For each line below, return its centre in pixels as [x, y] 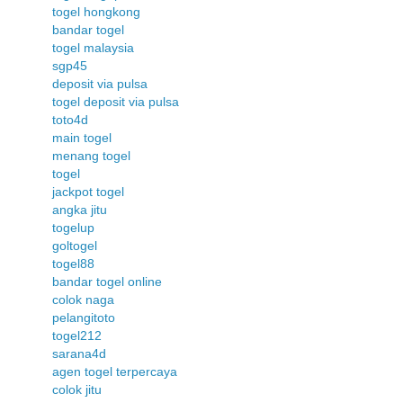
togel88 [73, 264]
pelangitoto [84, 318]
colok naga [83, 300]
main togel [82, 138]
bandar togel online [107, 282]
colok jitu [77, 390]
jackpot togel [88, 192]
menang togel [91, 156]
